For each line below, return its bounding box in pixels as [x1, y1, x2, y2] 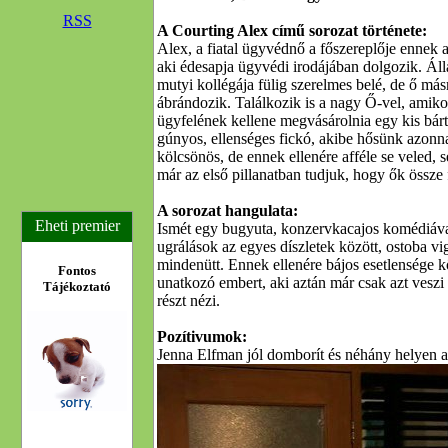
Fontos [58, 263, 96, 278]
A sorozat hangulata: [157, 202, 298, 219]
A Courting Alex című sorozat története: [157, 22, 427, 39]
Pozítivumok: [157, 328, 247, 345]
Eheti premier [34, 217, 120, 234]
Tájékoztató [43, 279, 111, 294]
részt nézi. [157, 292, 220, 309]
